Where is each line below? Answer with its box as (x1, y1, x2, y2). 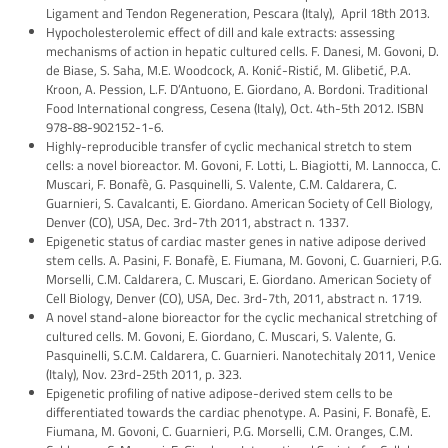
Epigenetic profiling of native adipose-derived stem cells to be (46, 383, 393, 404)
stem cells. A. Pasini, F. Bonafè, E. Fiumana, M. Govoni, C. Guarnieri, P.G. (46, 250, 442, 271)
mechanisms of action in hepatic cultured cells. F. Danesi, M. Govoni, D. (46, 41, 439, 62)
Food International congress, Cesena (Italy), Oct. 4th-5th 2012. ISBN (46, 98, 424, 119)
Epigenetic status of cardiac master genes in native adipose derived (46, 231, 426, 252)
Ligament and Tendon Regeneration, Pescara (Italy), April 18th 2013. (46, 3, 430, 24)
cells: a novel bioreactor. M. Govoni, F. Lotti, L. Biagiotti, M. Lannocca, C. (46, 155, 441, 176)
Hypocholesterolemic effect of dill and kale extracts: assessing (46, 22, 395, 43)
